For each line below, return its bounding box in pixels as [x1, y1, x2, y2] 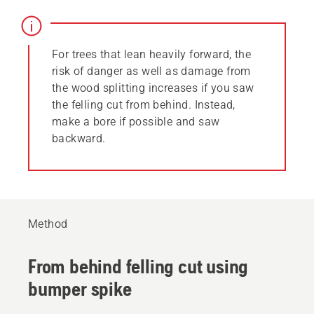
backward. [52, 131, 106, 145]
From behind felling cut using [28, 254, 249, 278]
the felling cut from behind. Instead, [52, 97, 235, 111]
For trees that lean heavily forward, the [52, 47, 251, 61]
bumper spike [28, 277, 132, 300]
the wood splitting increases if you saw [52, 81, 254, 95]
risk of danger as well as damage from [52, 64, 251, 78]
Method [28, 217, 68, 231]
